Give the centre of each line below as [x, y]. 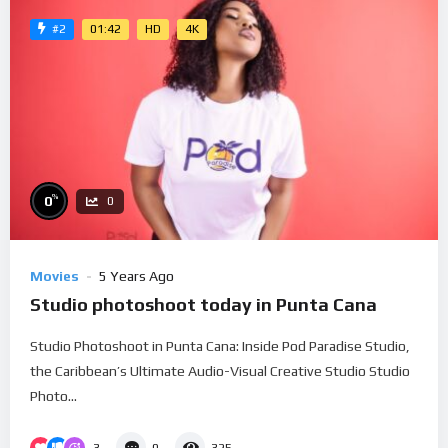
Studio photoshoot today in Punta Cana [203, 305]
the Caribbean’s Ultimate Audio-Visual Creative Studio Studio [220, 371]
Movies [54, 276]
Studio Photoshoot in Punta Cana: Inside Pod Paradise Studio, [220, 346]
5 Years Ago [136, 276]
